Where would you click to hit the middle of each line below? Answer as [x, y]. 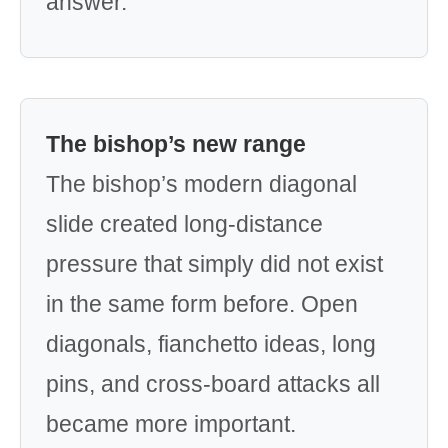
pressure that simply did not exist [214, 264]
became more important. [171, 424]
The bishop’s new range [176, 144]
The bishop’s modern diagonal [201, 184]
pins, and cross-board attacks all [213, 384]
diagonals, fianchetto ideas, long [211, 344]
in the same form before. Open [202, 304]
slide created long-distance [184, 224]
